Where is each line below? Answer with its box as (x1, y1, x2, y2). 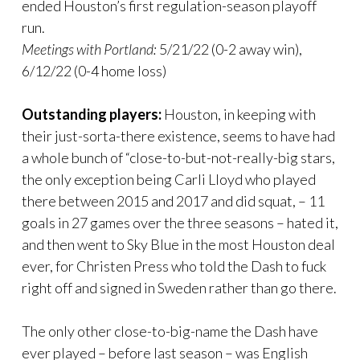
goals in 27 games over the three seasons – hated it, (22, 213, 338, 231)
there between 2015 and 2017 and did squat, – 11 (22, 191, 325, 210)
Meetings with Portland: (22, 39, 157, 58)
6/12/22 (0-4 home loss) (22, 61, 166, 80)
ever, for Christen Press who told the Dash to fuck (22, 256, 326, 275)
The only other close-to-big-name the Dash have (22, 321, 318, 340)
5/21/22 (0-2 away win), (157, 39, 302, 58)
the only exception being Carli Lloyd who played (22, 170, 316, 188)
